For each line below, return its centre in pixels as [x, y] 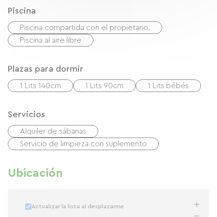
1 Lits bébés [168, 86]
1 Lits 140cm [40, 86]
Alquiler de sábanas [53, 131]
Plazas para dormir [46, 69]
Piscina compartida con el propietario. [85, 28]
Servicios [26, 114]
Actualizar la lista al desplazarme [78, 206]
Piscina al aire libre [51, 40]
